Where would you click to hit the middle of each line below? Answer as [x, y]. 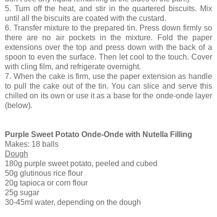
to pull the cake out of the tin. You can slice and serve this [108, 86]
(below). [19, 105]
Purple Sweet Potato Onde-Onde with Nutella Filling [99, 134]
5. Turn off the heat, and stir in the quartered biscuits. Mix [108, 8]
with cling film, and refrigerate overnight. [73, 66]
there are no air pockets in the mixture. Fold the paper [108, 37]
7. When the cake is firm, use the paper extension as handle [108, 76]
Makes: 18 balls [32, 144]
